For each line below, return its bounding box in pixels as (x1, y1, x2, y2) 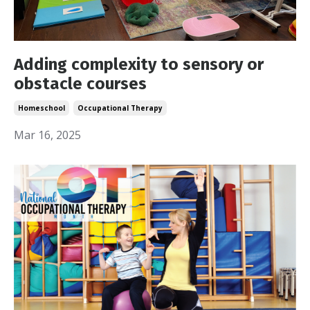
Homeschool (18, 102, 65, 113)
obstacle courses (14, 73, 147, 93)
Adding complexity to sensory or (14, 54, 264, 74)
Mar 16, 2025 (14, 127, 81, 143)
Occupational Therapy (77, 102, 163, 113)
